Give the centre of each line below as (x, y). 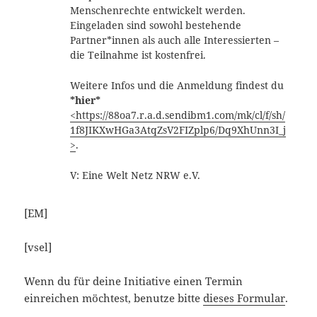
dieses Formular (244, 298)
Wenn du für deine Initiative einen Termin (134, 281)
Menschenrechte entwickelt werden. (157, 11)
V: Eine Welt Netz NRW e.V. (135, 175)
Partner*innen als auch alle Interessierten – (174, 41)
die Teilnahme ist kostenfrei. (138, 56)
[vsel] (38, 247)
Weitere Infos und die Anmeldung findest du (177, 86)
